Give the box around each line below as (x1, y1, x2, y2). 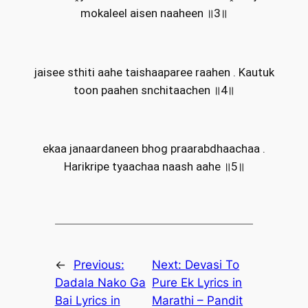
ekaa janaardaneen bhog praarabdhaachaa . (43, 142, 265, 156)
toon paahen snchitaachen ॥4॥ (74, 82, 234, 97)
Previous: (73, 258, 124, 272)
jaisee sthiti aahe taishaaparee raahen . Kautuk (34, 65, 274, 79)
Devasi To (185, 258, 240, 272)
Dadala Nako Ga (54, 276, 146, 290)
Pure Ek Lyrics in (152, 276, 243, 290)
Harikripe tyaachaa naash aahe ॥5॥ (63, 159, 245, 174)
